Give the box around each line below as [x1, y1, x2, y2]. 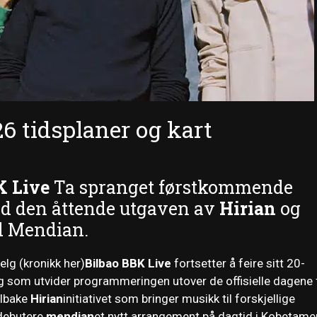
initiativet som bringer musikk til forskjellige [63, 292, 295, 306]
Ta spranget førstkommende [50, 175, 293, 200]
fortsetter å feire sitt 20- [171, 256, 305, 271]
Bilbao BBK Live [85, 256, 171, 271]
